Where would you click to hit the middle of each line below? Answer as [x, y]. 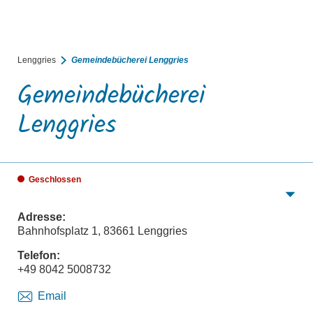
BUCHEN [161, 33]
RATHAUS [245, 33]
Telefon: [39, 255]
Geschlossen [55, 179]
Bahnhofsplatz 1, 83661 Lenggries [103, 231]
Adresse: [42, 217]
